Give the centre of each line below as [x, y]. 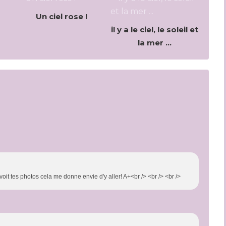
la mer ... [155, 43]
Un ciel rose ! [61, 16]
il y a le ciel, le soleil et [155, 30]
